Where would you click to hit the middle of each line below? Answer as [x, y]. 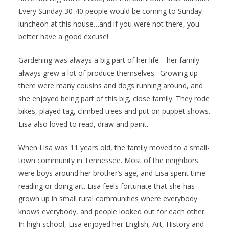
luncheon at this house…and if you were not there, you [109, 24]
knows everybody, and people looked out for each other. [112, 212]
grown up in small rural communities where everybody [108, 199]
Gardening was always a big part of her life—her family [109, 60]
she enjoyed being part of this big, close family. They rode [114, 99]
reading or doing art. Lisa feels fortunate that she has [107, 186]
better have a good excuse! [63, 37]
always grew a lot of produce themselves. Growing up [108, 73]
